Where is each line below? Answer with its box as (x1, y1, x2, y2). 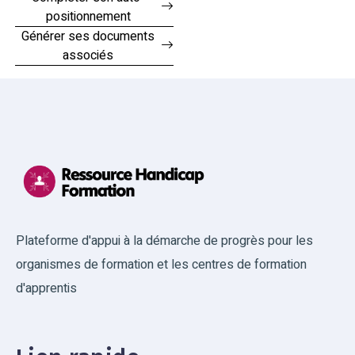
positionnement (45, 7, 131, 26)
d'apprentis (16, 278, 77, 298)
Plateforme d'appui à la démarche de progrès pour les (16, 231, 313, 250)
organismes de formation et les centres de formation (16, 254, 307, 274)
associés (63, 46, 114, 65)
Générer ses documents (21, 27, 155, 46)
